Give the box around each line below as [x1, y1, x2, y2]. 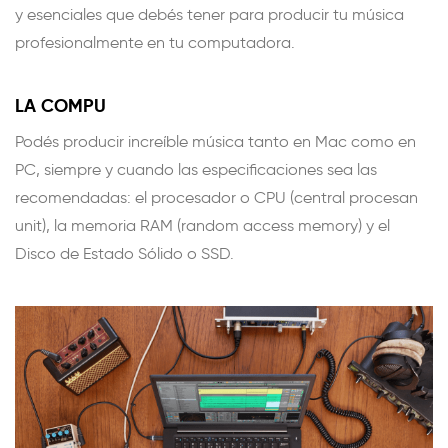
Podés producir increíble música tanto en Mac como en [15, 131, 416, 151]
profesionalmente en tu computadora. [15, 32, 295, 52]
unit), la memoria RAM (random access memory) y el [15, 215, 390, 235]
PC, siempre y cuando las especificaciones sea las [15, 159, 377, 179]
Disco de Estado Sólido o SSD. [15, 243, 234, 263]
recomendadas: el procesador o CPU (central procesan [15, 187, 418, 207]
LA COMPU [15, 93, 106, 117]
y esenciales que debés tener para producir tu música [15, 4, 404, 24]
